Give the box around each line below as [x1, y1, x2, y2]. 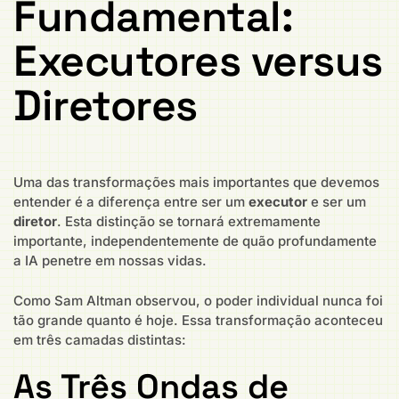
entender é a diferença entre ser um [13, 193, 248, 211]
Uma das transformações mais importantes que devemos [13, 174, 379, 191]
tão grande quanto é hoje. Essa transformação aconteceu [13, 311, 383, 329]
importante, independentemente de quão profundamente [13, 232, 377, 250]
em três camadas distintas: [13, 330, 186, 348]
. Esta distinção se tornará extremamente [57, 213, 321, 231]
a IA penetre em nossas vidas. [13, 252, 207, 270]
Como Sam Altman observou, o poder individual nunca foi [13, 291, 383, 309]
